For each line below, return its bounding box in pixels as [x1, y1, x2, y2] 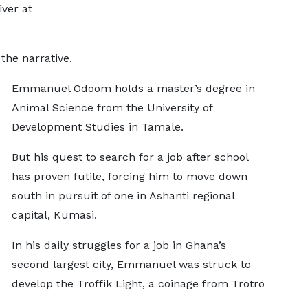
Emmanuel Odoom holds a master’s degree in [11, 82, 255, 95]
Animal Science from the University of [11, 101, 212, 114]
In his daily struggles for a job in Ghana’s [11, 239, 226, 252]
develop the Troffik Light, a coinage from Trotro [11, 277, 265, 290]
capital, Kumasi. [11, 208, 100, 221]
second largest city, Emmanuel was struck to [11, 258, 251, 271]
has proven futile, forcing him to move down [11, 170, 247, 183]
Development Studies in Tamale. [11, 120, 184, 133]
